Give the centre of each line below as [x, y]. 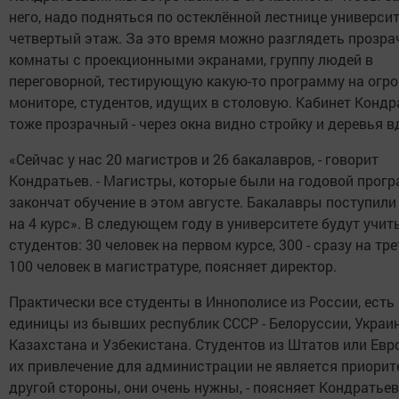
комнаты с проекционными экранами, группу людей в [191, 59]
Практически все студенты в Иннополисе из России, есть [202, 301]
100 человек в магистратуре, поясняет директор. [173, 265]
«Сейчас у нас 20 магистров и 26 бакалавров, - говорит [194, 159]
